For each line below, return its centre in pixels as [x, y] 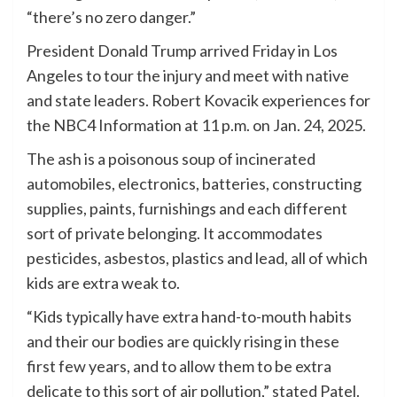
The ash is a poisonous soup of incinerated [171, 159]
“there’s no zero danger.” [111, 17]
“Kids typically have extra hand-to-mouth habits [189, 317]
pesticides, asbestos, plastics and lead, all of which [197, 258]
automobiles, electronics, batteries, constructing [194, 184]
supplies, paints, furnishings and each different [187, 209]
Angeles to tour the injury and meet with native [188, 76]
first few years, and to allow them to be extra [179, 366]
